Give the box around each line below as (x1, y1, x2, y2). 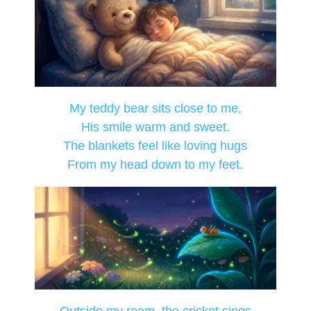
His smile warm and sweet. (81, 120, 230, 135)
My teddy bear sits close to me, (69, 101, 242, 116)
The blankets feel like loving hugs (63, 139, 248, 153)
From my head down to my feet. (67, 158, 244, 172)
